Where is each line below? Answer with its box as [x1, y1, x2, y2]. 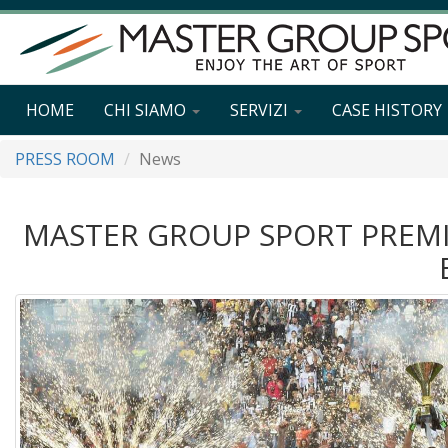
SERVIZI [230, 99, 292, 121]
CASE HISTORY [332, 99, 442, 121]
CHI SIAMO [104, 99, 190, 121]
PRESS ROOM [15, 148, 115, 170]
